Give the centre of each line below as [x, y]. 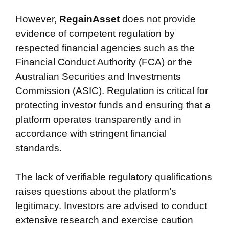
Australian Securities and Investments [98, 76]
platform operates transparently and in [98, 119]
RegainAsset [91, 19]
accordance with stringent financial [91, 134]
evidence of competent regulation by [95, 33]
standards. [39, 148]
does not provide [159, 19]
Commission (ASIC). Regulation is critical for [112, 91]
